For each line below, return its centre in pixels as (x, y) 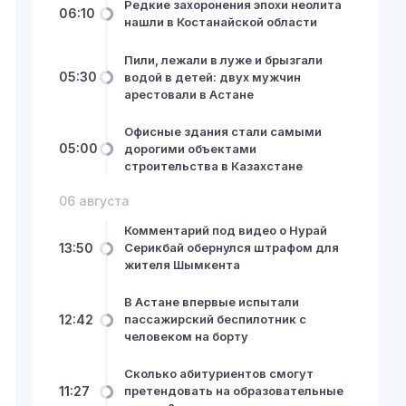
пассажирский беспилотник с (215, 319)
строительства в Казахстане (213, 165)
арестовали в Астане (188, 94)
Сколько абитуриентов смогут (218, 374)
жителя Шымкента (182, 265)
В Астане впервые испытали (211, 302)
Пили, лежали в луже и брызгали (223, 59)
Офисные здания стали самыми (222, 131)
